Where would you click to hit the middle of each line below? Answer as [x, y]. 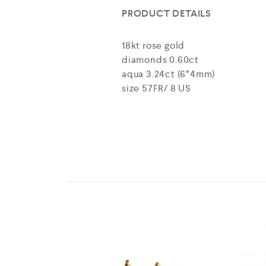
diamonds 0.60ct [160, 59]
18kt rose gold [153, 45]
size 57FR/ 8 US [156, 88]
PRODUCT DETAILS [166, 13]
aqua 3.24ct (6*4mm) [168, 74]
